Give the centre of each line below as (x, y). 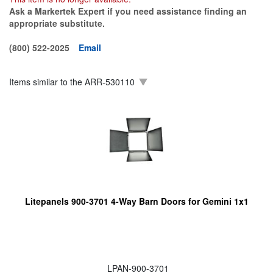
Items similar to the (47, 81)
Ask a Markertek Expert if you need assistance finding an (128, 11)
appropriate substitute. (57, 23)
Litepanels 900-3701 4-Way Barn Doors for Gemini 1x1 (136, 201)
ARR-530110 (110, 81)
